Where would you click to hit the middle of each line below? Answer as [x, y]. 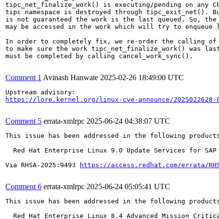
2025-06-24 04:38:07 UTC [128, 121]
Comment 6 [23, 186]
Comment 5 [23, 121]
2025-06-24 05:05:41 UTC [128, 186]
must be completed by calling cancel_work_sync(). [99, 56]
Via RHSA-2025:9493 [43, 165]
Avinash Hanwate [71, 77]
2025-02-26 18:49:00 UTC [142, 77]
